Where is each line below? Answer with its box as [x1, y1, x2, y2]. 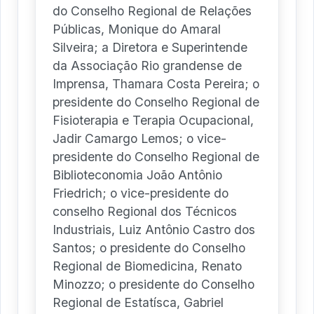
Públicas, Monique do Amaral [53, 22, 221, 37]
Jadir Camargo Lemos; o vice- [53, 131, 226, 146]
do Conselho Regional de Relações [53, 4, 252, 19]
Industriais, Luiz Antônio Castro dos [53, 222, 255, 238]
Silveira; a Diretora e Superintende [53, 40, 247, 55]
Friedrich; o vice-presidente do [53, 186, 228, 201]
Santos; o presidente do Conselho [53, 240, 245, 256]
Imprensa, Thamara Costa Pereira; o [53, 76, 259, 92]
